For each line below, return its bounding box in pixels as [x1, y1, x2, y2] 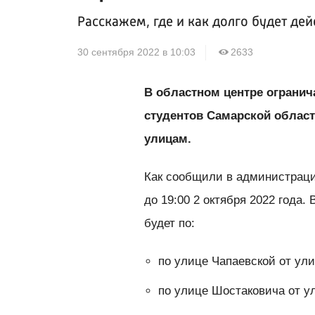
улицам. [144, 131, 195, 146]
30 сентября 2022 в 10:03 [77, 47, 196, 58]
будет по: [144, 216, 195, 230]
